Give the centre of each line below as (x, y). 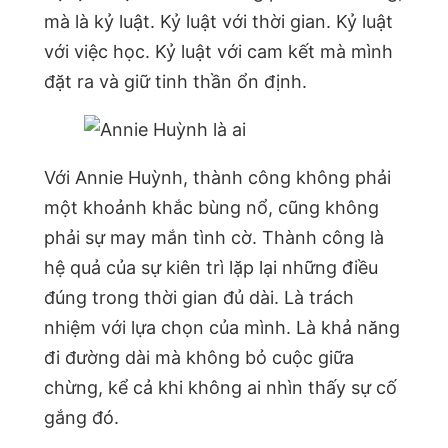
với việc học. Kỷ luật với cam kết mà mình (218, 52)
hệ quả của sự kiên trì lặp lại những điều (211, 268)
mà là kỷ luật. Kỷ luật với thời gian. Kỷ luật (218, 22)
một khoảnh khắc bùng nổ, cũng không (211, 208)
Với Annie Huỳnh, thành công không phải (217, 178)
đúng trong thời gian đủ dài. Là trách (199, 298)
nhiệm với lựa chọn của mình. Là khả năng (222, 328)
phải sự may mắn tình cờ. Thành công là (214, 238)
